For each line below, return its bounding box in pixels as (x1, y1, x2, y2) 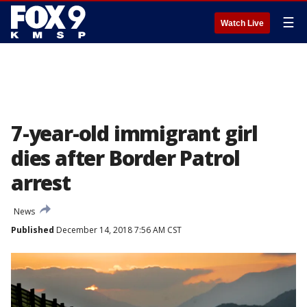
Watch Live (221, 19, 264, 28)
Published (11, 224, 54, 236)
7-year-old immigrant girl (11, 119, 258, 147)
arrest (11, 169, 71, 197)
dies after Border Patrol (11, 144, 241, 172)
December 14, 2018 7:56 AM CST (54, 224, 182, 236)
